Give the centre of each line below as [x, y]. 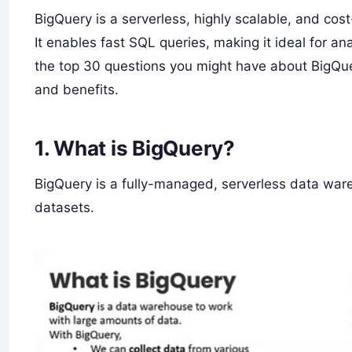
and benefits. [77, 90]
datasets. [64, 207]
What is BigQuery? [144, 148]
